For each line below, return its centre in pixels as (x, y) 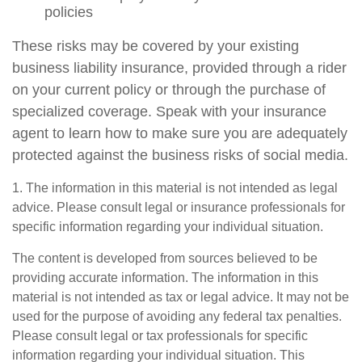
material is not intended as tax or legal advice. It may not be (181, 297)
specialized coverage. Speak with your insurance (169, 112)
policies (69, 12)
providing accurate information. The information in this (165, 278)
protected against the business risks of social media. (180, 155)
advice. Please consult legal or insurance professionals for (179, 207)
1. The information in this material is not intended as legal (175, 188)
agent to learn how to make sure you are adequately (180, 133)
